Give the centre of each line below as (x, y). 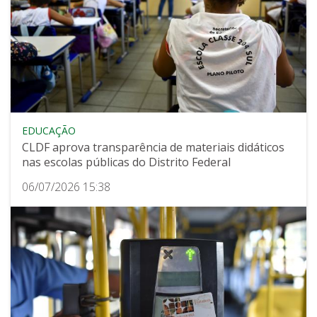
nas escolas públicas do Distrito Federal (126, 162)
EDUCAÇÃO (49, 131)
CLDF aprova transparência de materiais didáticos (153, 148)
